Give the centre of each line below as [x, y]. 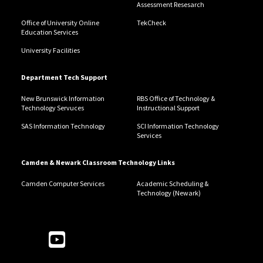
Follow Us [75, 236]
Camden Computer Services [63, 184]
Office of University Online [60, 23]
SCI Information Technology [178, 126]
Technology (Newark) [168, 193]
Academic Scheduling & [172, 184]
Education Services [49, 32]
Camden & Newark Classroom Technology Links [98, 163]
